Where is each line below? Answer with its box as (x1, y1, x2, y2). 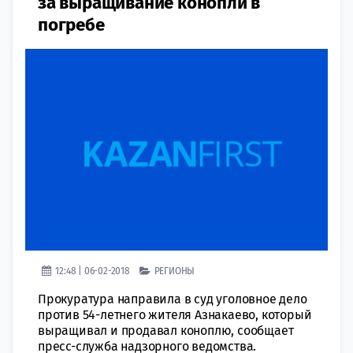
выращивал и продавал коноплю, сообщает (38, 322, 294, 338)
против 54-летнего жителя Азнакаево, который (38, 307, 312, 322)
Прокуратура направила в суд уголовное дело (38, 291, 307, 307)
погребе (38, 13, 105, 35)
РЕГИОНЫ (154, 264, 195, 277)
